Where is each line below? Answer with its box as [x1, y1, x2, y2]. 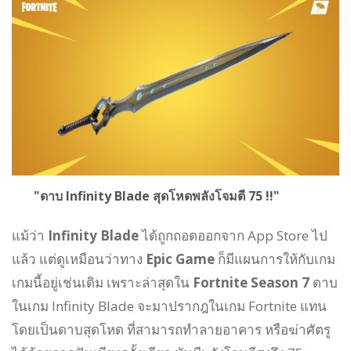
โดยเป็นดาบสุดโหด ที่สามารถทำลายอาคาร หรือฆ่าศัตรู [12, 320, 331, 339]
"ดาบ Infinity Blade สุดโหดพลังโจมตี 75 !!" [12, 187, 280, 205]
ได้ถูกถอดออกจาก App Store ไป [139, 226, 327, 245]
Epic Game [146, 250, 215, 269]
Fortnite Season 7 [193, 273, 313, 292]
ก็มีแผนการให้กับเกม [215, 250, 335, 269]
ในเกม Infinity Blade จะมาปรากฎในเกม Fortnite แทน [12, 297, 327, 316]
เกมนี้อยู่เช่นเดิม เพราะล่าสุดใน [12, 273, 193, 292]
